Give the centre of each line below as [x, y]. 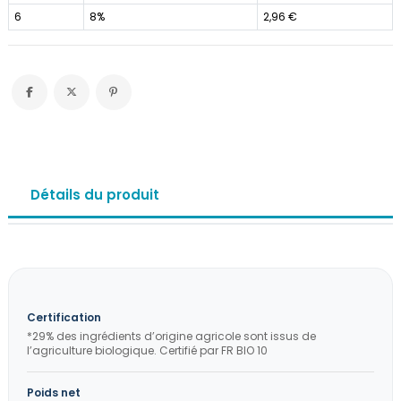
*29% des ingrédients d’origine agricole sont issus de [171, 336]
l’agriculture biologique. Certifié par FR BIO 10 [147, 350]
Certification [64, 317]
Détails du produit [95, 194]
